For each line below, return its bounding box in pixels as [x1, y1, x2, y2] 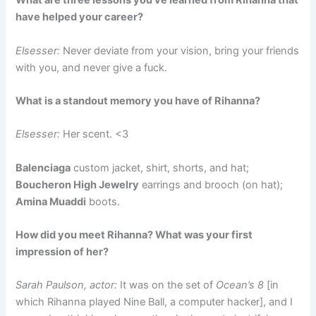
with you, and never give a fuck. [16, 61, 168, 74]
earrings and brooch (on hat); [139, 178, 284, 191]
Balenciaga [16, 161, 71, 174]
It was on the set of [117, 279, 217, 292]
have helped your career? [16, 11, 144, 24]
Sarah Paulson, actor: [16, 279, 118, 292]
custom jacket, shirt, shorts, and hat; [71, 161, 250, 174]
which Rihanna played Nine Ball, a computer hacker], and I [16, 296, 293, 309]
